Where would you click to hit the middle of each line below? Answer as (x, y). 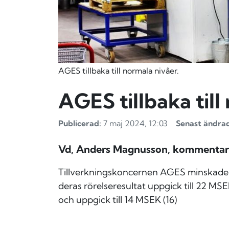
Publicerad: (80, 123)
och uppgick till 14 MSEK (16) (118, 200)
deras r (73, 186)
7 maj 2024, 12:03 (134, 123)
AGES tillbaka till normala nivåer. (119, 71)
